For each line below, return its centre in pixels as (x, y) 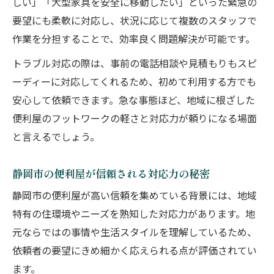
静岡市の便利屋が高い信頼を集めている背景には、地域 (135, 197)
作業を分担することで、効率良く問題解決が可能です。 (134, 40)
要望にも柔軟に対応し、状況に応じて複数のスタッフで (135, 22)
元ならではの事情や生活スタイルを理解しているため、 (135, 233)
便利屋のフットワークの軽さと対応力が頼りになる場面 (135, 120)
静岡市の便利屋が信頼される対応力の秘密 (111, 173)
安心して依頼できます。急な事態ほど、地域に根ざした (134, 101)
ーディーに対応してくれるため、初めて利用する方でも (134, 83)
